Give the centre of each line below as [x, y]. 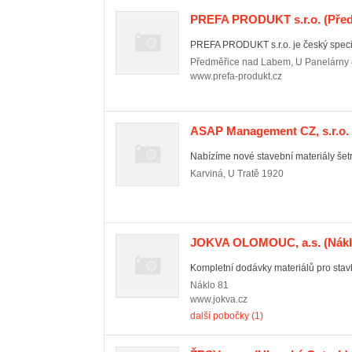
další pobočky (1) [227, 316]
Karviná [207, 174]
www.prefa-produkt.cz [236, 76]
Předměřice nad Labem [240, 62]
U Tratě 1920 [256, 174]
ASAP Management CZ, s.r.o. [269, 131]
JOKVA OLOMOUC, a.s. [255, 242]
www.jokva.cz [219, 299]
